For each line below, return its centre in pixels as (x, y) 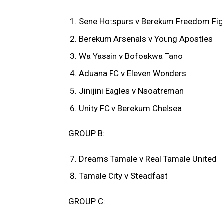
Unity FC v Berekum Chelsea (130, 108)
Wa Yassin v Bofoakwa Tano (131, 56)
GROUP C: (87, 201)
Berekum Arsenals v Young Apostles (146, 39)
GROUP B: (86, 134)
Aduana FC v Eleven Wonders (133, 74)
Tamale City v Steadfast (123, 176)
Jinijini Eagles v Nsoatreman (131, 91)
